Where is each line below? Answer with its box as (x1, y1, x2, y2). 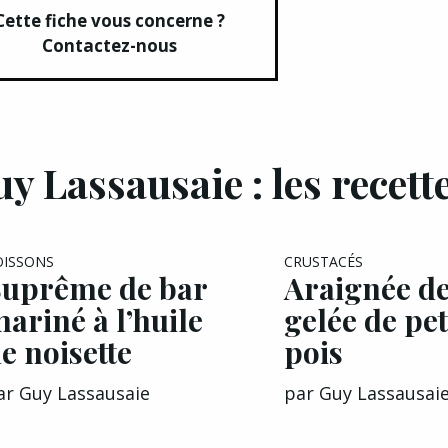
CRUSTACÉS (284, 252, 364, 271)
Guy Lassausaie (18, 381, 150, 405)
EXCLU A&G (150, 247, 220, 264)
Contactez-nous (41, 34, 177, 57)
